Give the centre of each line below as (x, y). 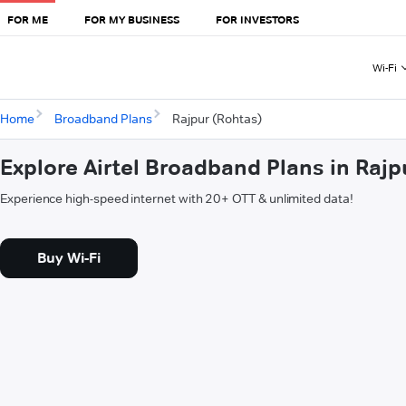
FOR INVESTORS (257, 19)
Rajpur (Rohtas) (217, 119)
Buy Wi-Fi (69, 258)
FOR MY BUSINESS (132, 19)
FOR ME (28, 19)
